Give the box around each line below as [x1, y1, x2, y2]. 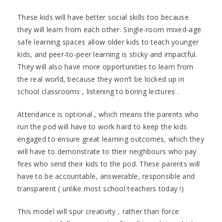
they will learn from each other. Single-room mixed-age [17, 24, 202, 34]
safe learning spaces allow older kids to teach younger [17, 37, 199, 47]
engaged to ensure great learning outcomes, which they [17, 134, 204, 144]
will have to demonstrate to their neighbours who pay [17, 146, 197, 156]
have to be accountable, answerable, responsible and [17, 171, 195, 181]
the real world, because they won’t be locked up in [17, 74, 184, 84]
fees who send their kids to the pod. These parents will [17, 159, 200, 168]
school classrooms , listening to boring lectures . [17, 86, 179, 96]
